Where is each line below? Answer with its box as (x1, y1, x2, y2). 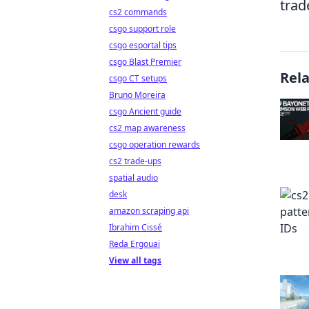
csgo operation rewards (109, 139, 200, 150)
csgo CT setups (109, 72, 167, 84)
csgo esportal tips (109, 39, 177, 51)
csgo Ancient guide (109, 106, 181, 117)
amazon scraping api (109, 205, 189, 217)
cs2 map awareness (109, 122, 186, 134)
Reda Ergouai (109, 238, 160, 250)
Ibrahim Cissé (109, 221, 162, 233)
